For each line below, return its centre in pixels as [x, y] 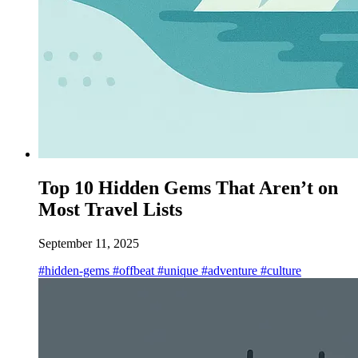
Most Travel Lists [110, 209]
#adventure [228, 270]
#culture [279, 270]
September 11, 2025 [89, 243]
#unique [176, 270]
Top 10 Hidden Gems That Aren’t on [188, 187]
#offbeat [132, 270]
